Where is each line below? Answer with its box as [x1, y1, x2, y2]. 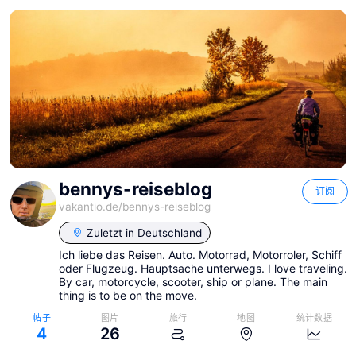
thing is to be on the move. [59, 288, 197, 303]
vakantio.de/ [59, 199, 122, 213]
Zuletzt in [87, 226, 134, 240]
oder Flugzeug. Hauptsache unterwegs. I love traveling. [59, 261, 347, 276]
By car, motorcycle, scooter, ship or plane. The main [59, 275, 327, 289]
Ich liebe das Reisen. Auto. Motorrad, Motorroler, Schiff [59, 248, 342, 262]
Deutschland [137, 226, 202, 240]
